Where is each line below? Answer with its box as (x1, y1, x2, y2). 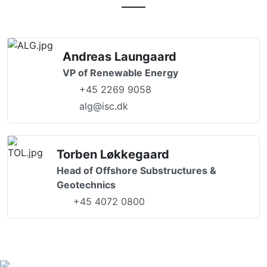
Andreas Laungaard (63, 49, 176, 64)
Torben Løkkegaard (56, 147, 169, 162)
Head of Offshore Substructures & (56, 164, 216, 176)
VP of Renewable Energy (63, 67, 178, 79)
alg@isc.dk (79, 100, 128, 112)
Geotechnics (56, 179, 116, 191)
